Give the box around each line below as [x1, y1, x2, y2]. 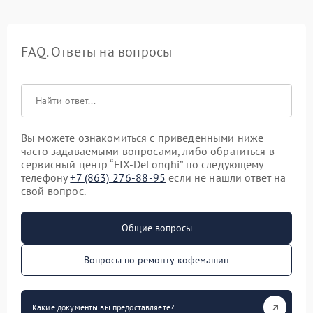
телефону [21, 170, 71, 184]
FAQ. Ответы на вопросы [21, 43, 173, 61]
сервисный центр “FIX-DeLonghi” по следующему [21, 157, 263, 171]
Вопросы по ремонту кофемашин [84, 254, 229, 266]
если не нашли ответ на [166, 170, 286, 184]
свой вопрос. [21, 184, 86, 198]
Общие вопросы [121, 221, 192, 234]
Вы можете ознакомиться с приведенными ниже [21, 131, 264, 145]
